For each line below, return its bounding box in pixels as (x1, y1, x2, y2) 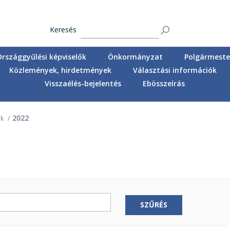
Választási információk (133, 65, 217, 75)
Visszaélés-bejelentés (45, 78, 122, 88)
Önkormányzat (108, 51, 163, 62)
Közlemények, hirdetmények (9, 65, 112, 75)
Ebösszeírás (143, 78, 185, 88)
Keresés (50, 25, 77, 35)
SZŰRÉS (140, 200, 167, 210)
